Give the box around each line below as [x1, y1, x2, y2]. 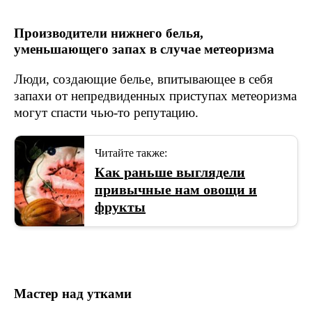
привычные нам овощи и [95, 182, 257, 197]
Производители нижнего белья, [14, 26, 203, 40]
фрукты [95, 199, 146, 214]
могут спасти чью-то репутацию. [14, 105, 198, 120]
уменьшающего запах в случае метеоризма [14, 42, 274, 56]
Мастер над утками [14, 286, 132, 301]
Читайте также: [95, 147, 167, 159]
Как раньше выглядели [95, 164, 245, 180]
